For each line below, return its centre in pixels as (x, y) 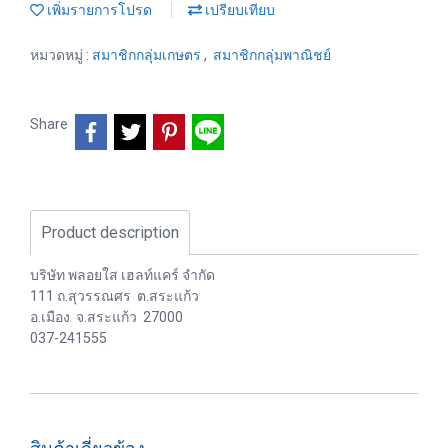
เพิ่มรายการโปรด (98, 10)
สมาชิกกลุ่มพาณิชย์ (272, 55)
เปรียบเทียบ (238, 10)
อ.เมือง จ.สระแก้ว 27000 (106, 316)
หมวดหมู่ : (61, 55)
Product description (110, 232)
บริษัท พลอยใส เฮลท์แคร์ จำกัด (122, 274)
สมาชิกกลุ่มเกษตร (148, 55)
